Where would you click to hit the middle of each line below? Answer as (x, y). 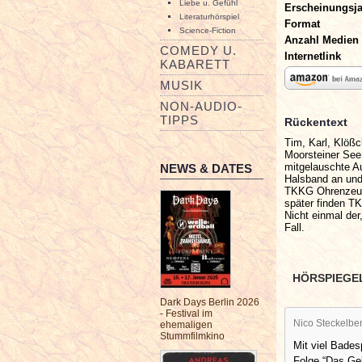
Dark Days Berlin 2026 (210, 302)
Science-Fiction (208, 30)
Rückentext (316, 122)
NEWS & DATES (206, 168)
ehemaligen (186, 325)
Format (302, 23)
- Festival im (186, 314)
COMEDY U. (198, 51)
